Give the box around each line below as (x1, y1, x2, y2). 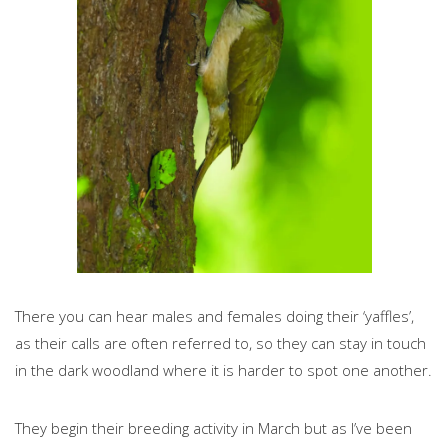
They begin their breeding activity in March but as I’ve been (15, 417, 412, 438)
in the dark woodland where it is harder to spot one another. (15, 359, 432, 380)
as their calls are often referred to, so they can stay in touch (15, 332, 426, 353)
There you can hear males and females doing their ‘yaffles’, (15, 305, 414, 326)
